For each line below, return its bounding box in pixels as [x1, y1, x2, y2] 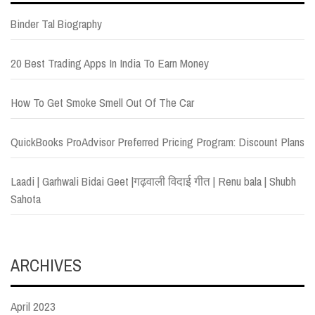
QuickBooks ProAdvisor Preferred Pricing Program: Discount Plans [11, 133, 304, 150]
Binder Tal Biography [11, 15, 102, 32]
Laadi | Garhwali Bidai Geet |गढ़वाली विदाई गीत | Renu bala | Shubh [11, 172, 296, 189]
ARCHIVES [11, 253, 82, 276]
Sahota [11, 190, 41, 207]
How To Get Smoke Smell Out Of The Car [11, 94, 194, 110]
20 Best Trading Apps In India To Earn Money [11, 54, 209, 71]
